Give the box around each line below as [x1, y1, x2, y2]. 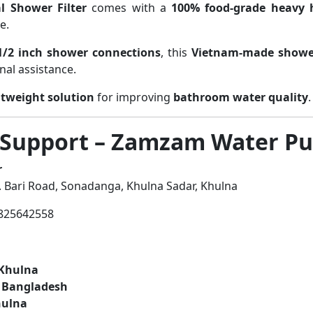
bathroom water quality [173, 89, 308, 105]
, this [160, 45, 192, 60]
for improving [94, 89, 173, 105]
